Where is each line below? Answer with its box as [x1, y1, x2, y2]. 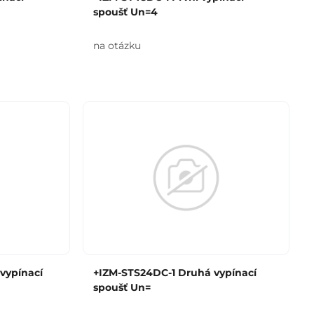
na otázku [93, 39, 141, 52]
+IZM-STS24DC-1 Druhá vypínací [93, 266, 257, 279]
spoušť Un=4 [93, 6, 158, 18]
